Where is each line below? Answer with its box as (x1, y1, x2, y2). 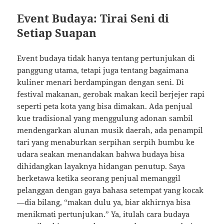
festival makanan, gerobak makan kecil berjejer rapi (17, 89, 205, 99)
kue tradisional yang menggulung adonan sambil (17, 113, 193, 123)
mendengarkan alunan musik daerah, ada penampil (17, 125, 203, 135)
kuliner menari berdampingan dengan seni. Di (17, 77, 184, 87)
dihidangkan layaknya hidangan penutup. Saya (17, 161, 185, 171)
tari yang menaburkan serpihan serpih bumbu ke (17, 137, 195, 147)
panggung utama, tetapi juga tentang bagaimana (17, 65, 189, 75)
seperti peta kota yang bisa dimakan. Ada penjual (17, 101, 193, 111)
